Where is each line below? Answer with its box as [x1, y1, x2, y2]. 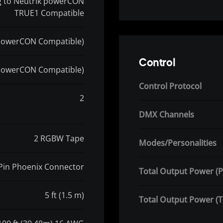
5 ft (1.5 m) [45, 190, 84, 201]
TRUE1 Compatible [14, 7, 84, 19]
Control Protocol [139, 81, 202, 92]
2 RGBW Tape [34, 133, 84, 144]
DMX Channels [139, 109, 194, 120]
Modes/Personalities [139, 137, 217, 149]
